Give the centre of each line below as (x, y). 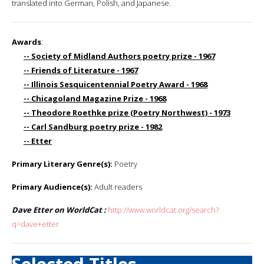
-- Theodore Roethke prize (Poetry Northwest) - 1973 (127, 112)
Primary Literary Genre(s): (62, 164)
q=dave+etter (35, 224)
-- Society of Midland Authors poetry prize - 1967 (119, 56)
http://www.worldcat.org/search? (163, 209)
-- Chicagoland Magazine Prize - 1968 (95, 98)
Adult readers (117, 187)
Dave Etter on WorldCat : (59, 209)
